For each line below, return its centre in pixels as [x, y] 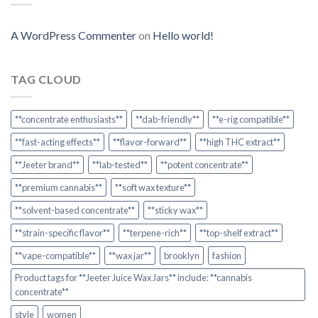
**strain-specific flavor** [62, 232]
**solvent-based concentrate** [75, 210]
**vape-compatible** [55, 255]
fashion [227, 255]
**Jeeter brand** [47, 164]
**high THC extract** [240, 142]
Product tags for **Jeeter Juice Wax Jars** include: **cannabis [133, 277]
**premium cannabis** [59, 187]
